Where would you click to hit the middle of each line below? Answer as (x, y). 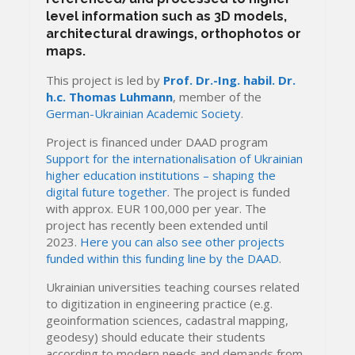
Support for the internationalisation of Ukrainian (175, 158)
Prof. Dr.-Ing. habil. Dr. (230, 80)
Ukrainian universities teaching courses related (173, 286)
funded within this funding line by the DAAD (163, 258)
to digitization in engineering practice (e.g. (160, 303)
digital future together (107, 191)
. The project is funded (229, 191)
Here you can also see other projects (183, 241)
